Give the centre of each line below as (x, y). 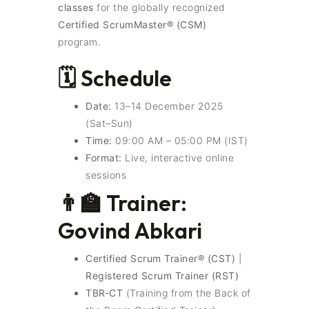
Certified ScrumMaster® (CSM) (132, 24)
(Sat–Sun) (109, 123)
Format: (104, 158)
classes (76, 7)
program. (79, 42)
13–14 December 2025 (167, 106)
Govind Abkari (130, 230)
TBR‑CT (104, 293)
